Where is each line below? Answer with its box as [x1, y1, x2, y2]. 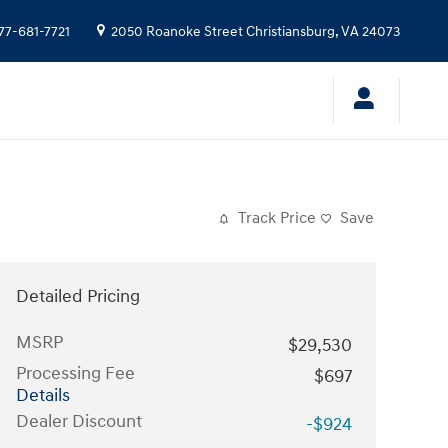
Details [16, 384, 70, 407]
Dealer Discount [16, 410, 142, 433]
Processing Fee [16, 362, 135, 385]
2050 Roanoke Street [111, 24, 243, 40]
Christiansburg [246, 24, 335, 40]
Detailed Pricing [16, 285, 140, 308]
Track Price [238, 209, 316, 228]
